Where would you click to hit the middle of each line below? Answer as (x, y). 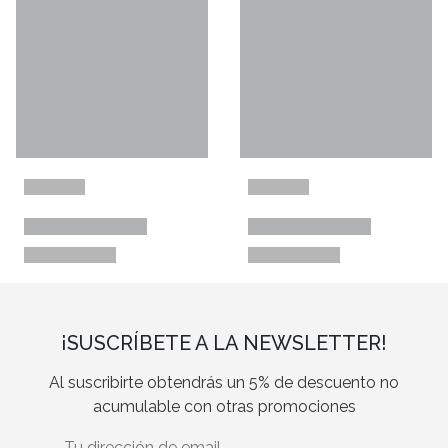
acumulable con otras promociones (224, 406)
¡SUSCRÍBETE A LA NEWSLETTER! (224, 342)
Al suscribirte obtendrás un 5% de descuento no (224, 382)
